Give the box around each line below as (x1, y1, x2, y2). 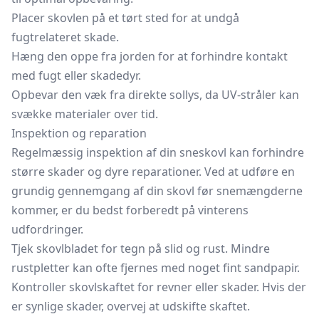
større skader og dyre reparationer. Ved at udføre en (11, 164, 295, 179)
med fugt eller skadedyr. (11, 68, 141, 83)
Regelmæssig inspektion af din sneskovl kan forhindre (11, 145, 304, 160)
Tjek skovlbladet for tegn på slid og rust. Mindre (11, 241, 270, 256)
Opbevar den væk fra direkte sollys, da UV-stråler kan (11, 87, 299, 103)
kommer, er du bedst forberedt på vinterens (11, 202, 249, 218)
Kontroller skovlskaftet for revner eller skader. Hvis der (11, 279, 306, 295)
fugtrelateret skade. (11, 29, 119, 45)
